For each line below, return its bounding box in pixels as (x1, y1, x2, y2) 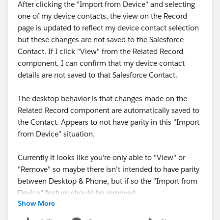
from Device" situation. (18, 129, 95, 138)
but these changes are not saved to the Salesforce (18, 34, 184, 44)
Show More (18, 198, 55, 208)
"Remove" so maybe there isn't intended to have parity (18, 164, 199, 174)
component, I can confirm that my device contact (18, 58, 185, 68)
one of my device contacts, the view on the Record (18, 11, 187, 21)
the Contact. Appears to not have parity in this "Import (18, 117, 199, 127)
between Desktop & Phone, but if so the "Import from (18, 176, 197, 186)
